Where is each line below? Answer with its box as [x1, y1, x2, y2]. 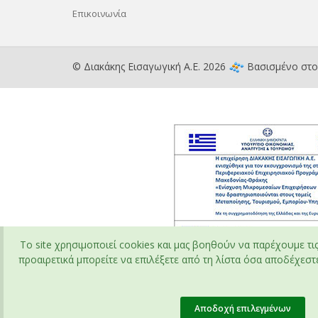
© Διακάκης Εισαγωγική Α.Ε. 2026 [72, 60, 229, 73]
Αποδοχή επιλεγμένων [194, 302, 292, 314]
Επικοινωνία [72, 7, 126, 20]
